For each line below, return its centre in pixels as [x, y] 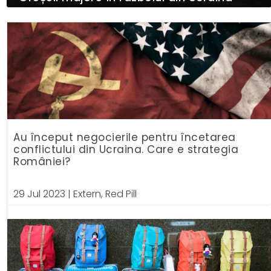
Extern [87, 194]
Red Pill [121, 194]
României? [42, 161]
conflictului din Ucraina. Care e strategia [126, 149]
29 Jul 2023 [40, 194]
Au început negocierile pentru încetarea [125, 137]
